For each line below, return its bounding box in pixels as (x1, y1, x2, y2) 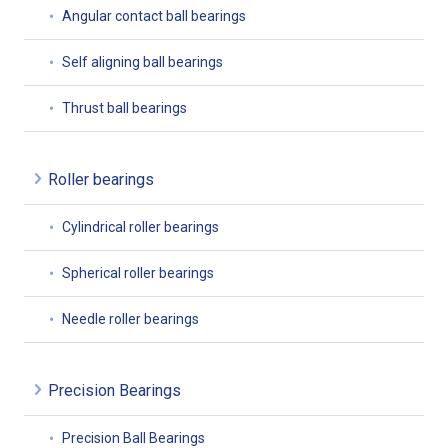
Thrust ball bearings (62, 100, 187, 117)
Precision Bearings (48, 381, 181, 401)
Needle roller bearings (62, 311, 199, 328)
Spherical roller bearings (62, 265, 214, 282)
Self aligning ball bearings (62, 54, 223, 71)
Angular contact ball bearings (62, 8, 246, 25)
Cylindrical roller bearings (62, 219, 219, 236)
